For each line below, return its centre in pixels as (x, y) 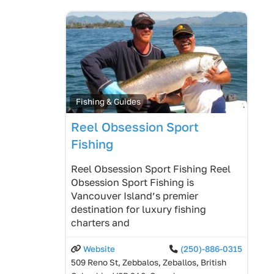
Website (99, 249)
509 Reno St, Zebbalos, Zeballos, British (149, 263)
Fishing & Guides (109, 102)
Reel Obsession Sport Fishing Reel (151, 169)
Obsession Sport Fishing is (132, 183)
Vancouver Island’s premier (135, 196)
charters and (100, 223)
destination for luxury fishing (139, 209)
